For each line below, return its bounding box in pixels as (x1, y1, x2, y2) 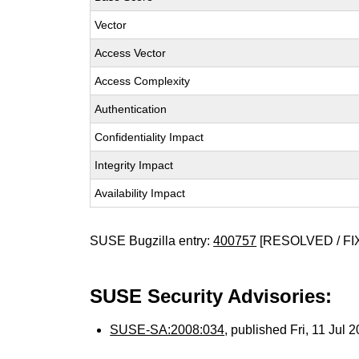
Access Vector (95, 46, 167, 59)
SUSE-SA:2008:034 (110, 323, 225, 337)
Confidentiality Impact (95, 131, 204, 143)
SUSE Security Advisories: (90, 285, 333, 307)
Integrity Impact (95, 159, 174, 171)
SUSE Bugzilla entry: (90, 234, 214, 248)
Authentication (95, 103, 167, 115)
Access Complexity (95, 75, 191, 87)
